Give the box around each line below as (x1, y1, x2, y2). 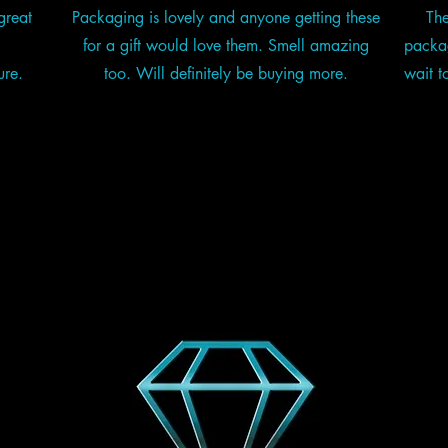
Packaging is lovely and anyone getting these (72, 7, 381, 29)
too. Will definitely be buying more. (104, 63, 349, 85)
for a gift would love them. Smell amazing (83, 35, 370, 57)
